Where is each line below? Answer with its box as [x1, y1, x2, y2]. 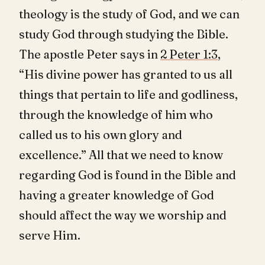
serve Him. [19, 228, 80, 243]
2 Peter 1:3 [160, 47, 218, 62]
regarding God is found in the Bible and [19, 167, 236, 182]
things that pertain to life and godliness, [19, 87, 238, 102]
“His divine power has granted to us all [19, 67, 232, 82]
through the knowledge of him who [19, 107, 213, 122]
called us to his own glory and [19, 127, 182, 142]
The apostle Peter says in [19, 47, 160, 62]
